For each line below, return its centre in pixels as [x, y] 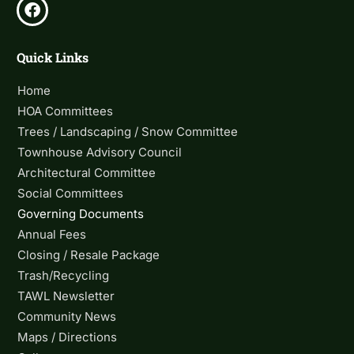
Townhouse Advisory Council [100, 153]
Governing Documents [81, 214]
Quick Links [53, 58]
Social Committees [71, 194]
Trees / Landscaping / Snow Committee [128, 132]
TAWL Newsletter [66, 296]
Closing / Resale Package [89, 255]
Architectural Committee [87, 173]
